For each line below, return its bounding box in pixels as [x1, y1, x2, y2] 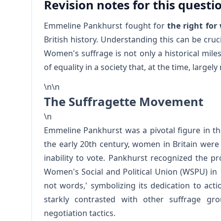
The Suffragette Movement [44, 93, 203, 110]
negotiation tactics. [44, 208, 115, 219]
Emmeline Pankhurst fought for [44, 20, 167, 31]
